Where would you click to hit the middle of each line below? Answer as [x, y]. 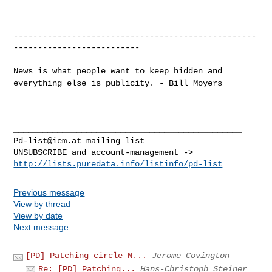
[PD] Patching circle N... [87, 255]
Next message [41, 227]
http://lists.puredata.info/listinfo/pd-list [118, 164]
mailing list [113, 141]
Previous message [49, 192]
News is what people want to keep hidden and [118, 71]
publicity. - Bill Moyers [164, 83]
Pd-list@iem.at [48, 141]
